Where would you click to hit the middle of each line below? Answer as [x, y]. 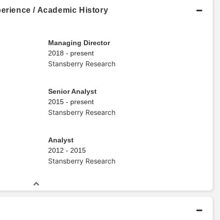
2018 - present [71, 53]
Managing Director [79, 42]
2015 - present [71, 101]
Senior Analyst [72, 91]
